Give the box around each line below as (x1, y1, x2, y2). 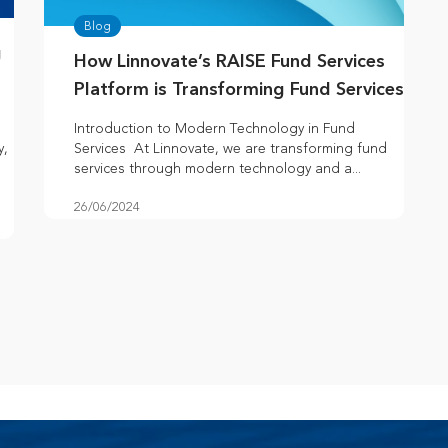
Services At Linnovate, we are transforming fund (74, 140, 387, 158)
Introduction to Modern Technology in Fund (74, 120, 355, 138)
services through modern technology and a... (74, 160, 361, 178)
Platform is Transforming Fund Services (74, 81, 404, 100)
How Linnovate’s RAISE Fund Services (74, 53, 385, 72)
